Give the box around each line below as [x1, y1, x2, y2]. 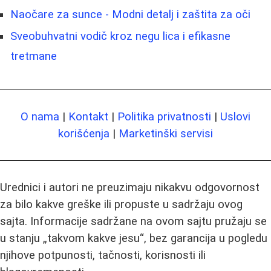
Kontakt [68, 110, 108, 124]
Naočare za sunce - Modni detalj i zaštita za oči [10, 8, 250, 22]
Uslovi [220, 110, 250, 124]
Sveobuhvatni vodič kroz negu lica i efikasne [10, 30, 230, 44]
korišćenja [58, 127, 109, 141]
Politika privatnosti [117, 110, 211, 124]
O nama [21, 110, 59, 124]
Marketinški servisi [119, 127, 213, 141]
